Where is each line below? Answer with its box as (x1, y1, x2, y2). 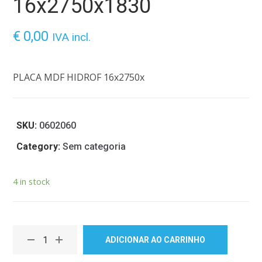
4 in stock (13, 175, 50, 187)
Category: (16, 141, 63, 152)
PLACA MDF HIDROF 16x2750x (13, 71, 145, 84)
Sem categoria (63, 141, 126, 152)
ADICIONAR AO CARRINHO (105, 235, 206, 244)
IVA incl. (52, 30, 91, 44)
